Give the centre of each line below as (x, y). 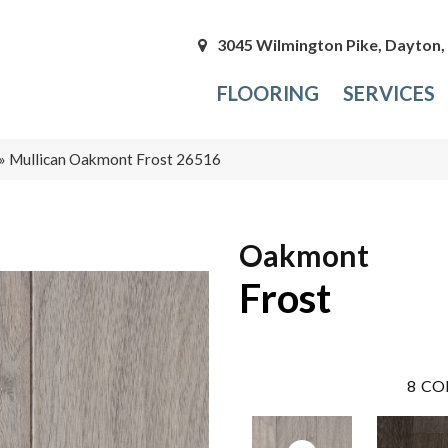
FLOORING (268, 93)
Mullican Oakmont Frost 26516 (115, 158)
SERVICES (389, 93)
